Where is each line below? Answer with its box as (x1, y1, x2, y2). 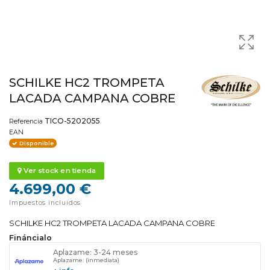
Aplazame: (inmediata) (53, 256, 119, 263)
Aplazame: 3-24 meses (53, 247, 137, 257)
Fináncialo (9, 233, 52, 242)
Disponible (17, 139, 54, 146)
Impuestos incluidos (9, 198, 81, 207)
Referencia (9, 118, 43, 125)
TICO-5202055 (45, 116, 100, 125)
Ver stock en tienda (22, 166, 96, 175)
